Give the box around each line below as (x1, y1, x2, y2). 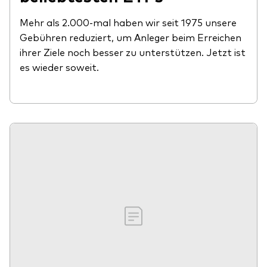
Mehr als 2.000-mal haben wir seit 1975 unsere (20, 15, 237, 29)
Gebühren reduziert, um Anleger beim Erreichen (20, 30, 241, 44)
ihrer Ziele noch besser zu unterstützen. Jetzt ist (20, 45, 246, 59)
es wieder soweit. (20, 60, 99, 74)
